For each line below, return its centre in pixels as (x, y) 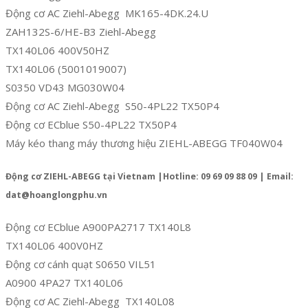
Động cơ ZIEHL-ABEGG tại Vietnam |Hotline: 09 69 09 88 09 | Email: (150, 176)
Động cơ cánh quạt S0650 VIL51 (81, 264)
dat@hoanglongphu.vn (56, 195)
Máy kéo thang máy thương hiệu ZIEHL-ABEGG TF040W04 (144, 143)
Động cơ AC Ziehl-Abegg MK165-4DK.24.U (107, 13)
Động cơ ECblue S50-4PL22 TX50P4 (91, 124)
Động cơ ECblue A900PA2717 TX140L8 (98, 227)
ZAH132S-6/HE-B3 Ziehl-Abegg (81, 31)
